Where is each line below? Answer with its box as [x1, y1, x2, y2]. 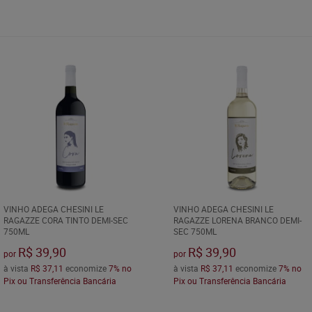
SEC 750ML [173, 226, 217, 237]
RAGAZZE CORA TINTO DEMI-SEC [3, 214, 128, 226]
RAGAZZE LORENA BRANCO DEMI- [173, 214, 302, 226]
